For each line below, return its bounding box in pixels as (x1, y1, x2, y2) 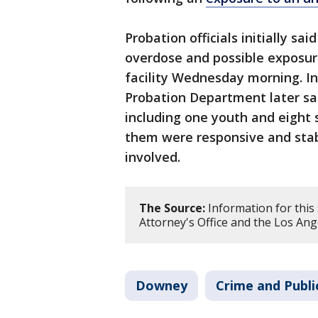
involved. (125, 148, 180, 166)
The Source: (139, 200, 205, 216)
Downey (136, 277, 187, 295)
